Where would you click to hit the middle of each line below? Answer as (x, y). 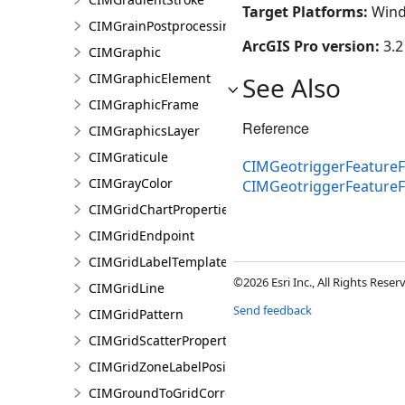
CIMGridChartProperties (162, 209)
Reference (276, 128)
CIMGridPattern (136, 314)
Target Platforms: (307, 12)
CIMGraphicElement (150, 78)
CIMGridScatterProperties (166, 340)
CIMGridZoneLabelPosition (169, 367)
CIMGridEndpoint (141, 235)
